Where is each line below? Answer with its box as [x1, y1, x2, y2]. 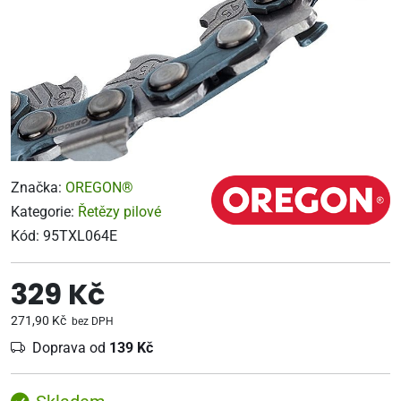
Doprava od [32, 339, 109, 356]
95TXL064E [43, 227, 117, 244]
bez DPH [69, 315, 114, 328]
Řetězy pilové [78, 203, 161, 220]
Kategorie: [11, 203, 78, 220]
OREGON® [65, 179, 133, 196]
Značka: [11, 179, 65, 196]
